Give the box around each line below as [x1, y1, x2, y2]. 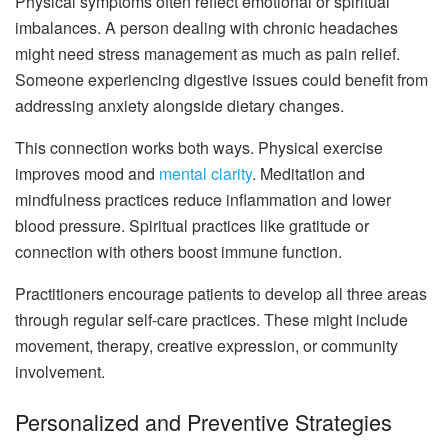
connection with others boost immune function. [15, 240, 342, 264]
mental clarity [159, 162, 252, 186]
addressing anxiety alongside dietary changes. [15, 94, 344, 118]
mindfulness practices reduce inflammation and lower [15, 188, 391, 212]
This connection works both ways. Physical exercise [15, 136, 383, 160]
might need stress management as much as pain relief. [15, 42, 400, 66]
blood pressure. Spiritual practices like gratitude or [15, 214, 369, 238]
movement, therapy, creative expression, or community [15, 334, 398, 358]
